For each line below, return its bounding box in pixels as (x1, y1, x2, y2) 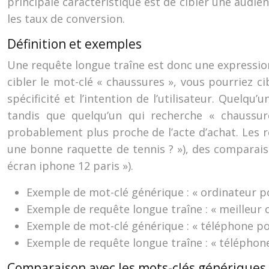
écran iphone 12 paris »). (7, 159, 133, 173)
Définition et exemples (7, 35, 142, 52)
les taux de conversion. (7, 11, 125, 26)
